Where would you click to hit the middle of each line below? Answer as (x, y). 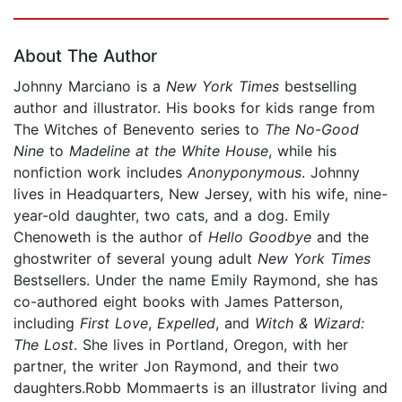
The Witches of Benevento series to (139, 129)
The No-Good (312, 129)
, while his (302, 150)
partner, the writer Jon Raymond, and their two (176, 366)
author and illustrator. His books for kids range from (194, 107)
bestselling (318, 86)
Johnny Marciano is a (90, 86)
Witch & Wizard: (310, 323)
